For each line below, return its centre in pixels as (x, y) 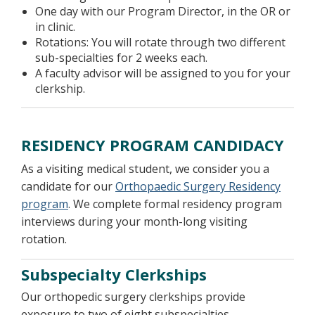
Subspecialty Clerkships (116, 274)
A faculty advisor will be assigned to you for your (163, 73)
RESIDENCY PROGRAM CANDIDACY (155, 145)
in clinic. (55, 27)
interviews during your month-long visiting (134, 221)
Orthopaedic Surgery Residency (198, 186)
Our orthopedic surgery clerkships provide (133, 297)
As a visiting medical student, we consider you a (145, 169)
